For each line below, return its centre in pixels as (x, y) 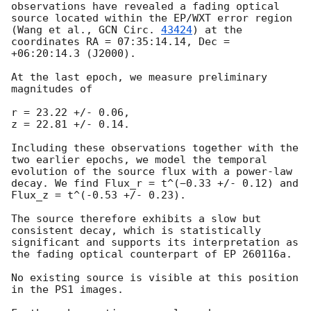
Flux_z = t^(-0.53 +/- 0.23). (99, 195)
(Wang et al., (55, 30)
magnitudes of (55, 89)
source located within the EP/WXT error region (152, 18)
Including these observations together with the (155, 148)
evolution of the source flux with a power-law (152, 172)
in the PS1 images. (67, 290)
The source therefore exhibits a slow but (136, 219)
